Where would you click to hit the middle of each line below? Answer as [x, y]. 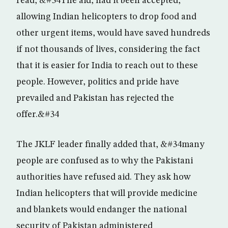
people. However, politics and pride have [98, 82]
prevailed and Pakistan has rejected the [95, 98]
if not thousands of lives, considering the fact [108, 49]
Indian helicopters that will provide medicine [107, 193]
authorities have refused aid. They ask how [103, 177]
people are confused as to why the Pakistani [105, 161]
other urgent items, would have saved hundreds [113, 33]
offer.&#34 [38, 115]
